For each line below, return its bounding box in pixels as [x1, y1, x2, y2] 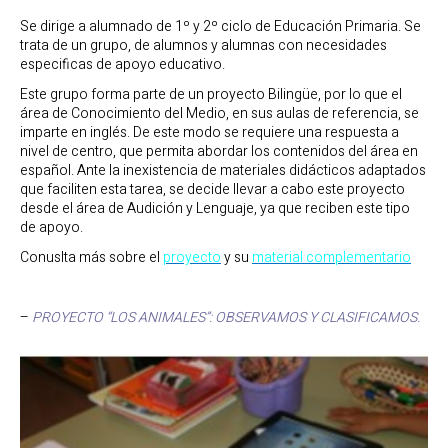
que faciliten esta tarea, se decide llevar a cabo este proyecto [20, 178, 405, 200]
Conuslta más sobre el [20, 246, 163, 268]
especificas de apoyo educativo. [20, 53, 225, 75]
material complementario [252, 246, 411, 268]
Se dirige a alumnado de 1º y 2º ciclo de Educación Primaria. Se [20, 15, 421, 37]
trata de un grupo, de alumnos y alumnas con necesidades [20, 34, 387, 56]
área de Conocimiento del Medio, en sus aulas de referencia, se [20, 102, 419, 124]
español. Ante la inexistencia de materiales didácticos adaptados [20, 159, 426, 181]
